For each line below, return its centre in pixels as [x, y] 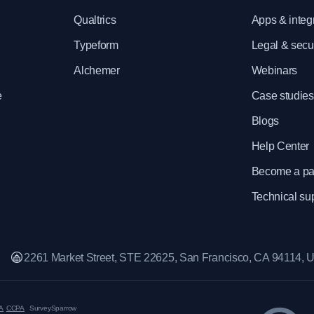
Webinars [274, 70]
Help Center [280, 146]
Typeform [96, 45]
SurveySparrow [52, 308]
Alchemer [97, 70]
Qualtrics [95, 20]
